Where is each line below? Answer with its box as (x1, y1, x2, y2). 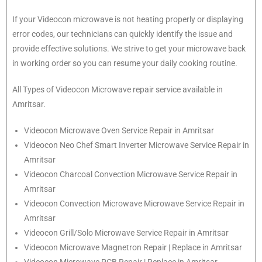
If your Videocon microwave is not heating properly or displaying (12, 15, 243, 25)
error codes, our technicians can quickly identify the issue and (12, 29, 233, 39)
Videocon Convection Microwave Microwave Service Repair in (24, 199, 244, 209)
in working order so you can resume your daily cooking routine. (12, 58, 237, 68)
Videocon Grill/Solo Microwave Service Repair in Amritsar (24, 228, 229, 238)
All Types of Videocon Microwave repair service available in (12, 85, 223, 95)
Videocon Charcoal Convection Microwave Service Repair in (24, 170, 237, 180)
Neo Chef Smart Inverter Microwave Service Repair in (60, 140, 249, 150)
